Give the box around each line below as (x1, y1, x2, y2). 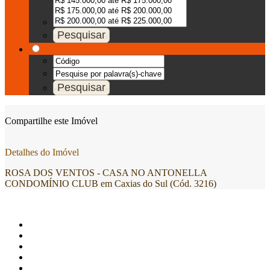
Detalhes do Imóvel (5, 147, 79, 157)
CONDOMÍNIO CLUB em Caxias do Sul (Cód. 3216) (5, 178, 216, 189)
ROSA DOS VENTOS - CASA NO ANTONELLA (5, 168, 207, 178)
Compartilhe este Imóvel (5, 116, 98, 126)
